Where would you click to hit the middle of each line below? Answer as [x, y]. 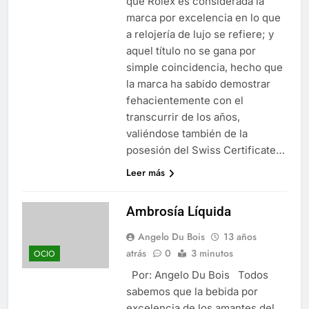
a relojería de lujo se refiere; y [200, 34]
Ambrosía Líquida [178, 211]
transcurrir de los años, [183, 117]
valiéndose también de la [187, 133]
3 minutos [212, 253]
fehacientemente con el [185, 100]
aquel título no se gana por [191, 50]
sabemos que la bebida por [192, 291]
